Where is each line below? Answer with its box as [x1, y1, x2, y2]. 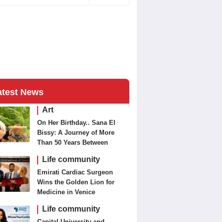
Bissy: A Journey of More [37, 129, 115, 136]
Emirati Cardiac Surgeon [37, 168, 113, 176]
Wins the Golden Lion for [37, 178, 115, 186]
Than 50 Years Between [37, 139, 109, 146]
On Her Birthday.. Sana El [37, 119, 116, 126]
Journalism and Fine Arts [37, 149, 115, 156]
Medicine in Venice [37, 188, 96, 196]
